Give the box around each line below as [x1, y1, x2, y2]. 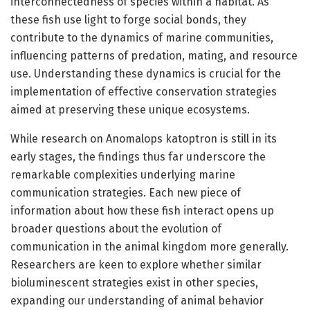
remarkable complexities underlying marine [10, 167, 235, 181]
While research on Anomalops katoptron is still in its [10, 131, 277, 145]
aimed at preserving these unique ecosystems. [10, 102, 250, 116]
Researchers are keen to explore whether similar [10, 257, 262, 271]
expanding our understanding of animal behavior [10, 293, 264, 307]
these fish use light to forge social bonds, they [10, 12, 246, 26]
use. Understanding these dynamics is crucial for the [10, 66, 281, 80]
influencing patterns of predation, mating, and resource [10, 48, 298, 62]
